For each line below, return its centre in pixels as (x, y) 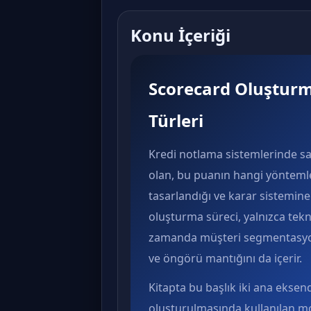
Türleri (176, 120)
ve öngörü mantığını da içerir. (225, 258)
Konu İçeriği (180, 35)
